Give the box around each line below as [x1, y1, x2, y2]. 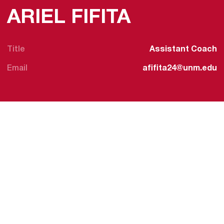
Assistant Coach [149, 45, 217, 53]
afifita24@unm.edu [142, 65, 217, 72]
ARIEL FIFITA [7, 8, 130, 27]
